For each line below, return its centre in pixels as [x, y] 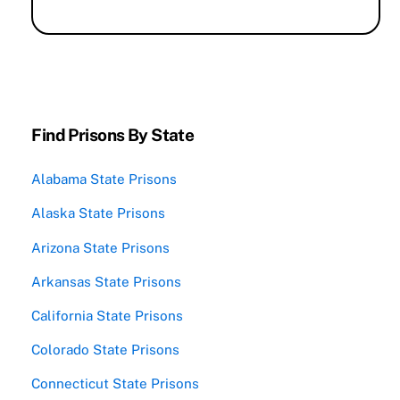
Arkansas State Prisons [107, 281]
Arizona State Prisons [101, 247]
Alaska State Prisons [99, 213]
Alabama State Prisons [104, 179]
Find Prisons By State [113, 135]
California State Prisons [108, 315]
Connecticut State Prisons [116, 384]
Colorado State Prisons [106, 350]
